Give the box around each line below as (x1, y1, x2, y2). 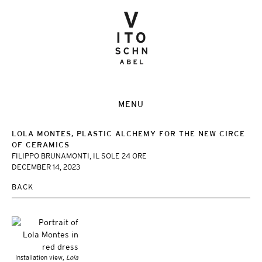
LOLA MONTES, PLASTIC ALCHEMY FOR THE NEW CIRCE (12, 129, 245, 138)
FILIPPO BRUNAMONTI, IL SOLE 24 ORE (12, 151, 147, 160)
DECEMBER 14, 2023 (12, 162, 80, 171)
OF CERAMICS (12, 140, 70, 149)
